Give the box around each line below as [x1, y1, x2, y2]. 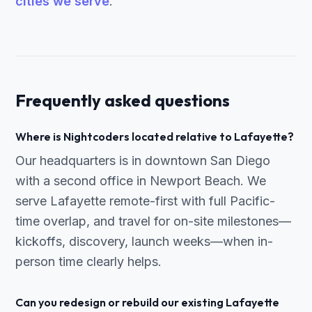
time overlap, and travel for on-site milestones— [15, 214, 291, 228]
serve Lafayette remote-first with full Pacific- [15, 194, 275, 208]
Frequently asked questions [15, 90, 230, 111]
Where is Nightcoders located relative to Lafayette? [15, 130, 294, 143]
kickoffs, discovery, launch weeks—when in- [15, 234, 273, 249]
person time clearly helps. [15, 254, 162, 269]
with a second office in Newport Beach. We [15, 173, 266, 188]
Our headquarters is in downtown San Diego [15, 153, 270, 168]
